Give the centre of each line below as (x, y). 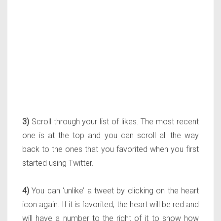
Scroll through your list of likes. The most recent (114, 121)
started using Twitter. (58, 163)
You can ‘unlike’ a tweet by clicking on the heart (114, 190)
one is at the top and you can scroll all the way (110, 135)
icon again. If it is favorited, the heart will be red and (110, 204)
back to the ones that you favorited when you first (110, 149)
